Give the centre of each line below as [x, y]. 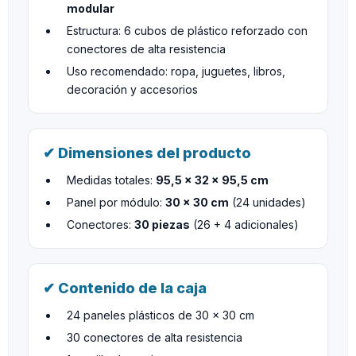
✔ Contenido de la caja [125, 288]
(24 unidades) [267, 202]
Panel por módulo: [116, 202]
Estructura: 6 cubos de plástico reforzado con [187, 31]
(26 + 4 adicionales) [244, 224]
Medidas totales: [111, 180]
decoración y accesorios [132, 89]
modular [91, 8]
